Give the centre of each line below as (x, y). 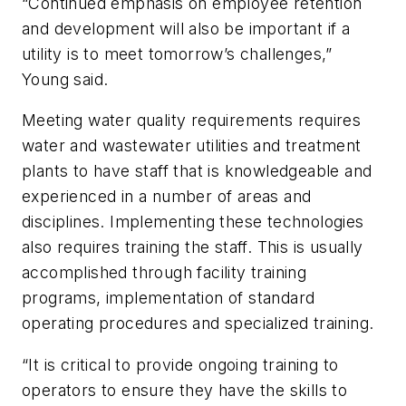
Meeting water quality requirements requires (192, 121)
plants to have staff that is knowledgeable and (197, 171)
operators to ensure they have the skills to (185, 390)
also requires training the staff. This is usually (193, 247)
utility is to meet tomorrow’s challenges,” (177, 53)
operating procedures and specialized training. (198, 324)
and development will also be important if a (186, 28)
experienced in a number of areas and (167, 197)
